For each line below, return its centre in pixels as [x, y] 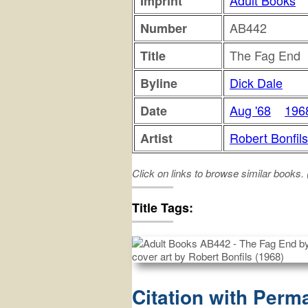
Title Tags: [164, 208]
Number [164, 29]
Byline [159, 84]
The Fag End [265, 55]
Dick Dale [256, 83]
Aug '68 [250, 110]
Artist [156, 139]
